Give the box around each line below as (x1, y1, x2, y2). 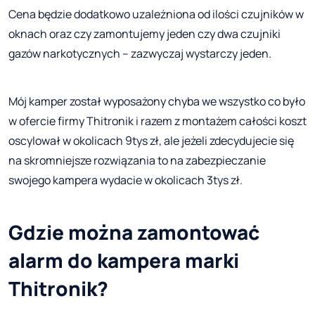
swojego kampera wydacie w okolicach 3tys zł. (8, 172, 243, 188)
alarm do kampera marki (8, 247, 239, 274)
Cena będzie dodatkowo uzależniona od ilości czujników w (8, 6, 304, 22)
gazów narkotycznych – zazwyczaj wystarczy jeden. (8, 46, 271, 62)
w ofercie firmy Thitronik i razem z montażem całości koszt (8, 113, 307, 129)
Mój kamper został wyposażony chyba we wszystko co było (8, 94, 305, 110)
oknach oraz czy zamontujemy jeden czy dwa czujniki (8, 26, 281, 42)
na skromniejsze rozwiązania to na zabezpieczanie (8, 153, 266, 169)
